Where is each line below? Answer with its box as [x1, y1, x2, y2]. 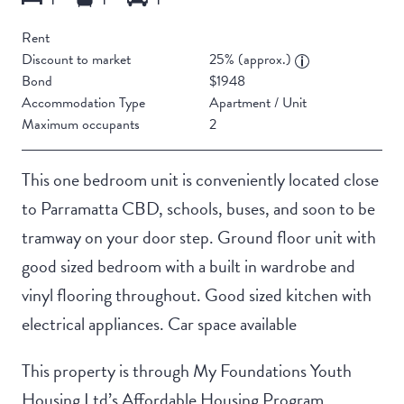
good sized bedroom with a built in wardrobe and [22, 252, 355, 280]
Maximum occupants [22, 114, 140, 136]
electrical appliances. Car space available [22, 310, 297, 338]
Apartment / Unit [209, 92, 307, 115]
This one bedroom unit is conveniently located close [22, 166, 379, 194]
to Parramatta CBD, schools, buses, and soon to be [22, 195, 375, 223]
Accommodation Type [22, 92, 145, 115]
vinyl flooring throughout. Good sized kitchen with [22, 281, 372, 309]
